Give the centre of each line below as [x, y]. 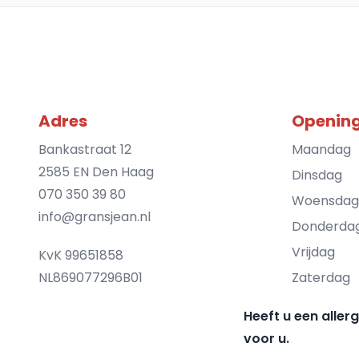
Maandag [321, 149]
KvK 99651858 [81, 255]
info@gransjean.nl [95, 216]
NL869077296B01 [91, 277]
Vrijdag [313, 252]
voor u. [266, 338]
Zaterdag [321, 277]
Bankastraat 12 [85, 149]
